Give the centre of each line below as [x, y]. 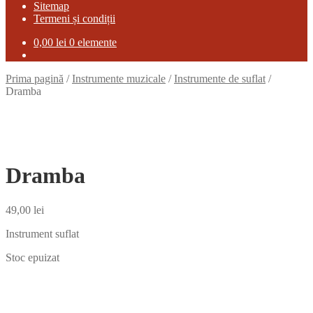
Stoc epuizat [32, 257]
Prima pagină [35, 79]
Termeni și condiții [74, 19]
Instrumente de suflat [220, 79]
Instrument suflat [42, 233]
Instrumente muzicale [119, 79]
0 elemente [93, 42]
